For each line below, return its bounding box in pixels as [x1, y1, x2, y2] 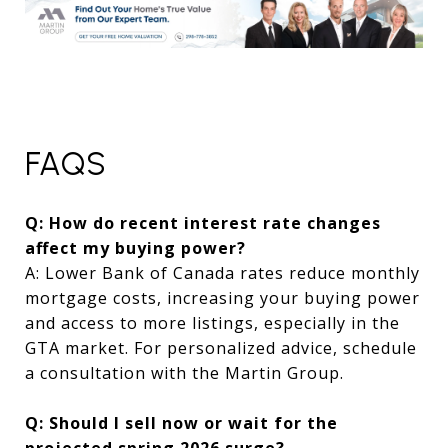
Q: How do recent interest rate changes [25, 211, 381, 234]
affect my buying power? [25, 236, 246, 259]
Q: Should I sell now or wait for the [25, 411, 338, 434]
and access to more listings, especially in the [25, 311, 400, 334]
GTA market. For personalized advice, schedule [25, 336, 417, 359]
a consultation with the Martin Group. [25, 361, 344, 384]
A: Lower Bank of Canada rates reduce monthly [25, 261, 420, 284]
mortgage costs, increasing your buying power [25, 286, 420, 309]
